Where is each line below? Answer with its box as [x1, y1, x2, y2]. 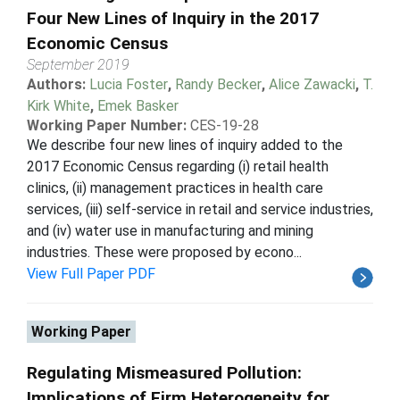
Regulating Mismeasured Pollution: [27, 362, 302, 383]
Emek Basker [97, 96, 179, 114]
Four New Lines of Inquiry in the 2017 [27, 7, 319, 29]
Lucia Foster [89, 75, 168, 93]
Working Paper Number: [27, 116, 187, 134]
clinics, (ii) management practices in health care [27, 179, 323, 196]
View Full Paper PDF [27, 264, 155, 282]
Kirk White [27, 96, 90, 114]
